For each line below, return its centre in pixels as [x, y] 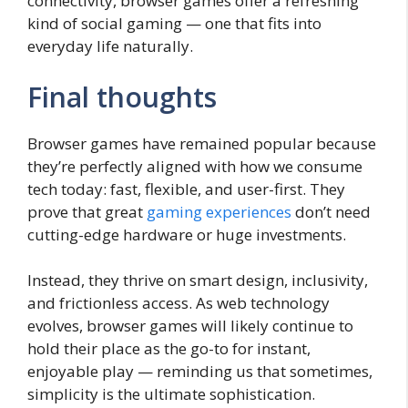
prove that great [87, 211]
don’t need [331, 211]
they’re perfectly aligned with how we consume [195, 166]
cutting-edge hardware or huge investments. [187, 234]
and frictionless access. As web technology [178, 303]
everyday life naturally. [110, 46]
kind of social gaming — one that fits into [174, 24]
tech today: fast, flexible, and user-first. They [186, 189]
